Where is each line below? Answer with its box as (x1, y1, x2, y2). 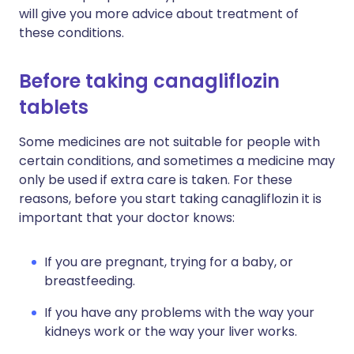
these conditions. (19, 24, 124, 42)
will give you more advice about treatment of (19, 5, 299, 23)
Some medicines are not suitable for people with (19, 133, 320, 151)
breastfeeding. (44, 272, 135, 290)
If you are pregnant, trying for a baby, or (44, 253, 293, 271)
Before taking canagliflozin (19, 68, 280, 94)
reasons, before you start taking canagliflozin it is (19, 190, 322, 208)
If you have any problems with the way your (44, 303, 314, 322)
